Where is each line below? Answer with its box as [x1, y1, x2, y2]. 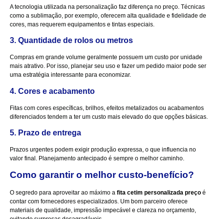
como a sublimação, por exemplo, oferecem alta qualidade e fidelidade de [10, 12, 206, 19]
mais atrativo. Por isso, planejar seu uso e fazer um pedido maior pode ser [10, 63, 206, 70]
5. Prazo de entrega [10, 128, 81, 137]
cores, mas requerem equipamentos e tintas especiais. [10, 21, 154, 28]
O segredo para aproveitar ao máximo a [10, 189, 117, 197]
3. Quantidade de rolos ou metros [10, 36, 133, 45]
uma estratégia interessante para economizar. [10, 71, 131, 79]
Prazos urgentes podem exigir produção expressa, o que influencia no [10, 146, 196, 153]
